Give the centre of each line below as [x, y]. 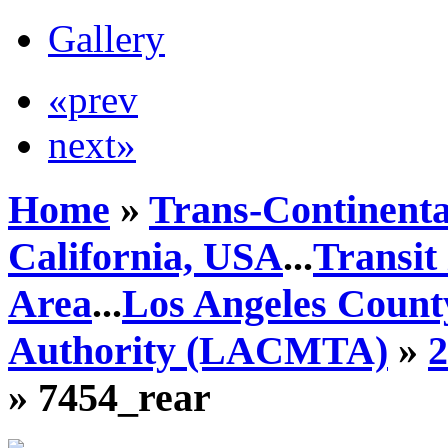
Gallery [106, 38]
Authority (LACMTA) [198, 350]
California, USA [145, 256]
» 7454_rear [109, 397]
